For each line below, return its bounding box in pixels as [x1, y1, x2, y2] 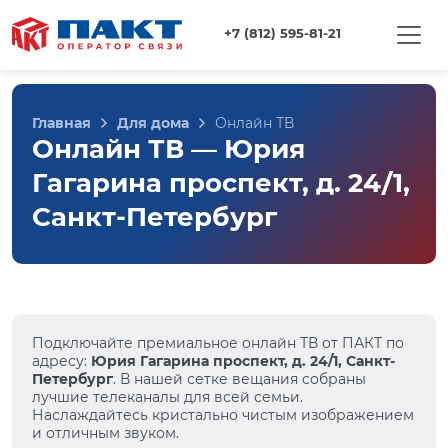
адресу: [32, 352, 91, 370]
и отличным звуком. [32, 424, 179, 442]
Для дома [117, 114, 189, 132]
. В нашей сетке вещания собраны [113, 370, 366, 388]
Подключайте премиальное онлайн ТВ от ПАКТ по [32, 334, 404, 352]
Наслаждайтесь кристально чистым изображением [32, 406, 414, 424]
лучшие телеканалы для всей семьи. [32, 388, 303, 406]
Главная [32, 114, 91, 132]
